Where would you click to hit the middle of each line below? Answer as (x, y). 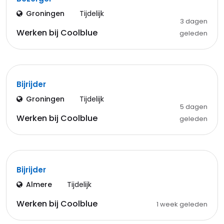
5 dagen (193, 107)
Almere (39, 184)
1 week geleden (182, 204)
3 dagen (193, 21)
